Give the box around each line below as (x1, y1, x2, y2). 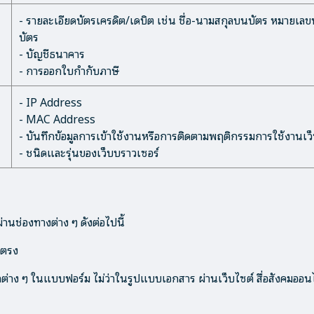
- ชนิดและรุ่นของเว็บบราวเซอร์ (19, 143, 159, 161)
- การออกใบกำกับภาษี (19, 61, 119, 79)
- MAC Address (19, 109, 95, 128)
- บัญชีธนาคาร (19, 44, 85, 62)
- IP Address (19, 93, 82, 111)
